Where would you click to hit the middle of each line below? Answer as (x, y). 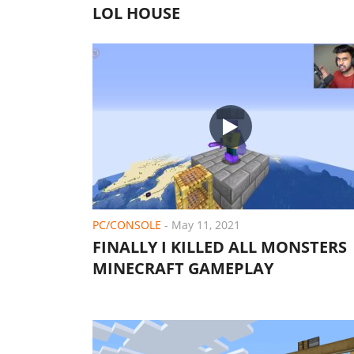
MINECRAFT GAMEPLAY (183, 268)
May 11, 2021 (206, 225)
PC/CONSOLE (127, 225)
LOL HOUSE (136, 13)
